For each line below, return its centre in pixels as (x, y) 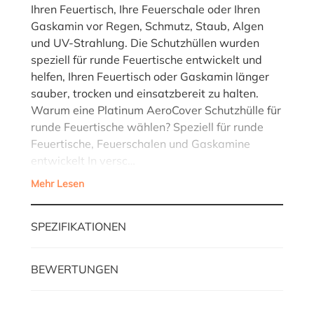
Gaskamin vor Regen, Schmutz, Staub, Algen (147, 26)
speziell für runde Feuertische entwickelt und (146, 59)
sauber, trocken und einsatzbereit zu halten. (145, 93)
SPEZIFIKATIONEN (78, 226)
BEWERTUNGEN (75, 269)
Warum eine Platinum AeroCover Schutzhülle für (156, 110)
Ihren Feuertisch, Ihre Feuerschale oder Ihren (145, 9)
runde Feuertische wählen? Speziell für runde (147, 127)
